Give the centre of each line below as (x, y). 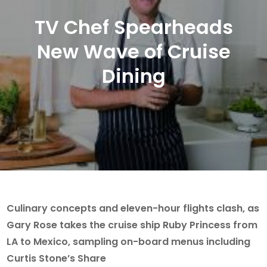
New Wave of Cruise (133, 51)
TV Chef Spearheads (133, 27)
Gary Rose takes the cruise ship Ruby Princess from (132, 225)
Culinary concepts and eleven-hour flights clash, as (133, 208)
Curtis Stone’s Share (58, 258)
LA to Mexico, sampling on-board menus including (129, 241)
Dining (133, 76)
